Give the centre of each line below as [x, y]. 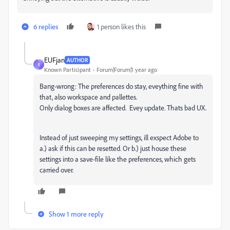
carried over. [56, 170]
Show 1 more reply [76, 214]
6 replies [46, 27]
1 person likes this [121, 27]
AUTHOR [77, 60]
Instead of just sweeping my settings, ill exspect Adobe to [119, 138]
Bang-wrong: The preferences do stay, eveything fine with [121, 86]
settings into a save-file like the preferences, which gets [118, 159]
